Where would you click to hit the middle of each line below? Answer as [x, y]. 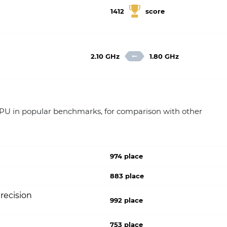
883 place [127, 176]
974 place [127, 156]
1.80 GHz [164, 56]
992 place [127, 200]
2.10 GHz [105, 56]
